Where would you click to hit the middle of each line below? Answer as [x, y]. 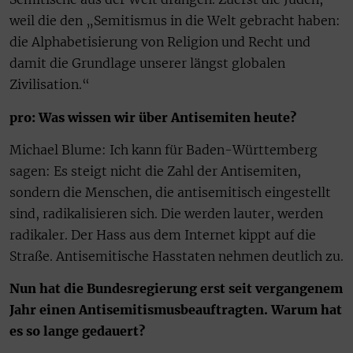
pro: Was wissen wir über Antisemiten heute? [153, 117]
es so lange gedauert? [77, 331]
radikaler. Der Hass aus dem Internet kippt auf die [163, 234]
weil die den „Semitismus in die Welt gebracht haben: [175, 21]
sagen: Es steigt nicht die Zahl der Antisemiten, [155, 171]
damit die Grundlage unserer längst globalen [147, 63]
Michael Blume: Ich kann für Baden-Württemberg [163, 149]
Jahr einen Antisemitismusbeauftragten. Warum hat [176, 310]
